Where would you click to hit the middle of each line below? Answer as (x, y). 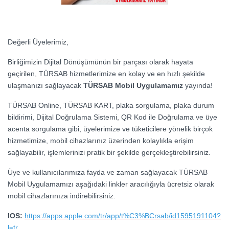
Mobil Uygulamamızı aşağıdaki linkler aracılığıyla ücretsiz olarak (111, 184)
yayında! (198, 86)
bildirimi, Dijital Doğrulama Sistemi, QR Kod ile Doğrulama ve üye (112, 117)
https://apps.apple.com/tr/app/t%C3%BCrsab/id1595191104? (123, 216)
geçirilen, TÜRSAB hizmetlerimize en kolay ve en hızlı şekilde (106, 74)
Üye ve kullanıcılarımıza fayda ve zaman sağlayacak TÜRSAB (108, 173)
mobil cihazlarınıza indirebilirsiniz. (62, 196)
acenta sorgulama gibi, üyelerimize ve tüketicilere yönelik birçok (110, 129)
